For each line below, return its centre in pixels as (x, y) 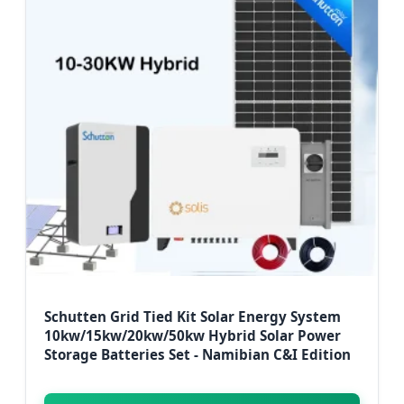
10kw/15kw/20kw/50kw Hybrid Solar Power (193, 336)
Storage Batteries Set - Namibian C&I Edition (197, 355)
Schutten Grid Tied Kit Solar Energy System (193, 317)
